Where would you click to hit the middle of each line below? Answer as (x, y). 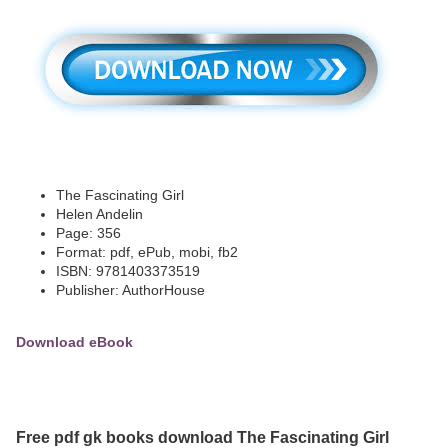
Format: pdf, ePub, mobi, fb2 (147, 252)
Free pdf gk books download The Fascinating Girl (202, 436)
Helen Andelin (99, 214)
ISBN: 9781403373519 (128, 271)
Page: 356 (88, 233)
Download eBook (74, 342)
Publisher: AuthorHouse (130, 290)
